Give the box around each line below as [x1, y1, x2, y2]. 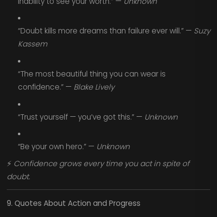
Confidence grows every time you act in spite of [13, 158, 189, 169]
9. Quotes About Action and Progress [6, 198, 140, 209]
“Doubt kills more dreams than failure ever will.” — [17, 26, 194, 36]
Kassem [17, 39, 47, 49]
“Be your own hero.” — [17, 141, 96, 152]
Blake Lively [73, 81, 114, 92]
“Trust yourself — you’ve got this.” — [17, 111, 144, 122]
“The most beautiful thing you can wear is [17, 68, 166, 79]
